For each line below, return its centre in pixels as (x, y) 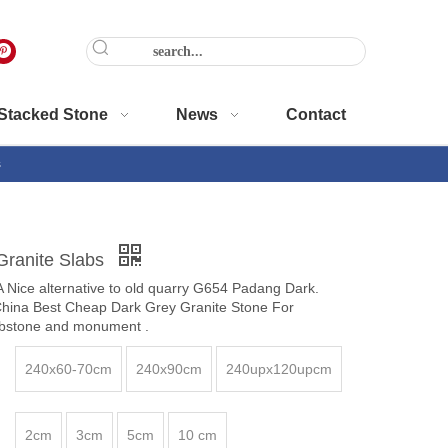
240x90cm (169, 369)
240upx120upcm (279, 369)
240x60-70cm (68, 369)
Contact (316, 114)
